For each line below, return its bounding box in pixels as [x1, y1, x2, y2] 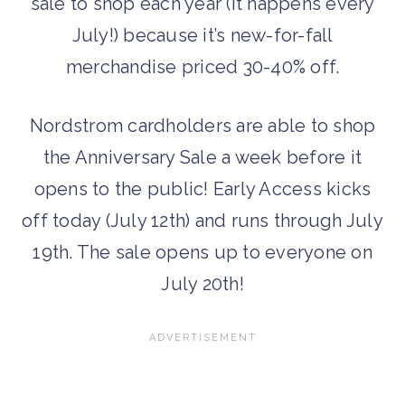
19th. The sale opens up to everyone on [33, 240, 372, 263]
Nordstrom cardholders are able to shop [29, 114, 376, 137]
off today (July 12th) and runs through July [22, 209, 383, 231]
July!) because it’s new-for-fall [71, 24, 334, 46]
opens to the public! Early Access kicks [33, 177, 372, 200]
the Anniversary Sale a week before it [42, 146, 363, 168]
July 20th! [161, 272, 244, 295]
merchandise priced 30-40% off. [65, 55, 340, 78]
